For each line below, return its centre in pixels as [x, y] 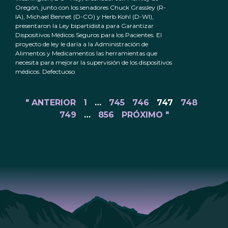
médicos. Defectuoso [45, 72]
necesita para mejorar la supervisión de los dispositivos [94, 63]
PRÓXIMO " [145, 115]
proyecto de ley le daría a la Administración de [82, 44]
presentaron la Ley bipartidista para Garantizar [84, 26]
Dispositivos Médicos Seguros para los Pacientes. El [89, 35]
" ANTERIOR [51, 103]
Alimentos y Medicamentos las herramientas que [86, 53]
